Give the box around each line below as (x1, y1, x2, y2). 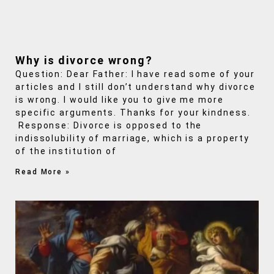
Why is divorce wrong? (15, 53, 153, 67)
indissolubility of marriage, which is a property (15, 133, 250, 143)
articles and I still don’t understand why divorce (15, 81, 256, 92)
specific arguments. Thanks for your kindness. (15, 107, 251, 117)
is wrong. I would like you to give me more (15, 94, 224, 105)
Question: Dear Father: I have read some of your (15, 68, 256, 79)
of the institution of (15, 146, 117, 156)
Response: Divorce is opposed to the (15, 120, 202, 130)
